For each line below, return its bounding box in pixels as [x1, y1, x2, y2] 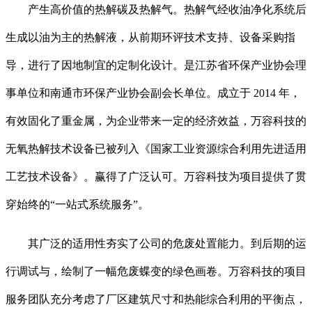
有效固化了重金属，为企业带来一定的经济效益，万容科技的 [6, 114, 306, 127]
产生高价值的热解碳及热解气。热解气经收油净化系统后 [6, 3, 306, 15]
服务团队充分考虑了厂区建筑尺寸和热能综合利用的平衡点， [6, 292, 306, 305]
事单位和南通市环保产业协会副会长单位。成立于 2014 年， [6, 86, 301, 99]
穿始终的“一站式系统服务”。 [6, 198, 149, 210]
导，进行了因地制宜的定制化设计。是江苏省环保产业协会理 [6, 58, 306, 71]
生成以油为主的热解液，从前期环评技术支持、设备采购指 [6, 31, 295, 43]
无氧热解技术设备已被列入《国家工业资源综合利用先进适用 [6, 142, 306, 155]
